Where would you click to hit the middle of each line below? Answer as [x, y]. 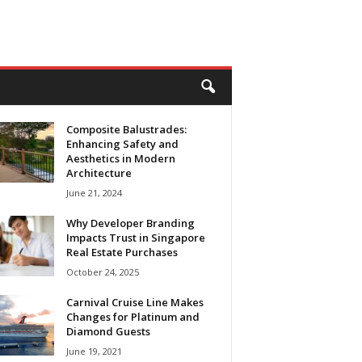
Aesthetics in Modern [120, 158]
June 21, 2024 [94, 193]
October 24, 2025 [102, 272]
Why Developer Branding [130, 223]
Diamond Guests [108, 331]
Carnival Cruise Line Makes [135, 302]
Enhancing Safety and [122, 144]
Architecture [99, 173]
